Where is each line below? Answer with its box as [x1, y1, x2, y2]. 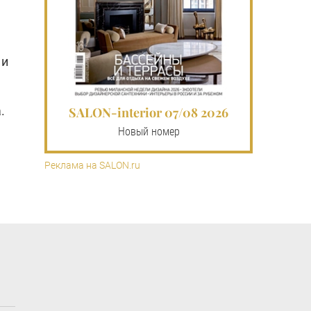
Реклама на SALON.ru [44, 159, 140, 171]
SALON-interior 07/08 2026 [69, 103, 228, 121]
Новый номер [117, 124, 180, 138]
